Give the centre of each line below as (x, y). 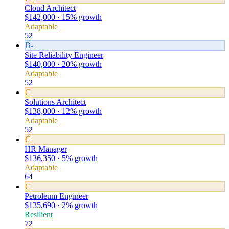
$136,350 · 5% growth (61, 158)
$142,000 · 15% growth (63, 17)
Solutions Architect (55, 102)
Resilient (39, 214)
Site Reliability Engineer (64, 55)
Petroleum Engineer (56, 196)
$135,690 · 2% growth (61, 205)
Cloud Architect (50, 8)
